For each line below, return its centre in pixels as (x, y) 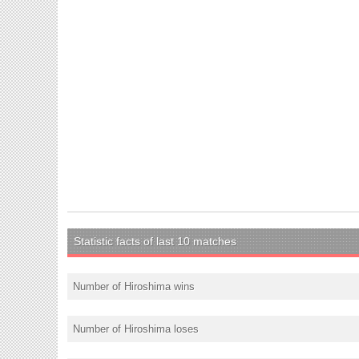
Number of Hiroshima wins (134, 286)
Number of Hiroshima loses (136, 329)
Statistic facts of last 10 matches (155, 241)
